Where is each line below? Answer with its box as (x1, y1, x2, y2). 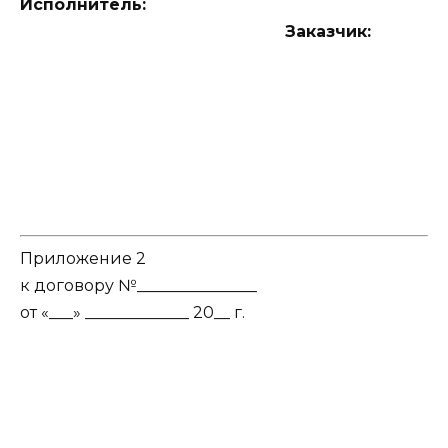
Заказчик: (20, 22, 371, 42)
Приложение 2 (20, 248, 146, 268)
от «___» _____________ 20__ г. (20, 302, 245, 322)
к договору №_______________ (20, 275, 257, 295)
